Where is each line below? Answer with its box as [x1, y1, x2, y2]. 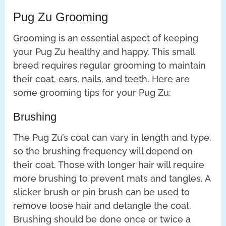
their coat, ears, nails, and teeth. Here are [13, 74, 190, 85]
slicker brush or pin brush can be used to [13, 187, 190, 198]
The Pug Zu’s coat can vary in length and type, [13, 132, 212, 143]
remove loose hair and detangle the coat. [13, 200, 192, 211]
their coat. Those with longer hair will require [13, 159, 205, 171]
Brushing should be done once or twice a [13, 214, 191, 225]
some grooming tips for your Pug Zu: [13, 87, 172, 98]
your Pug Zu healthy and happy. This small [13, 46, 195, 58]
